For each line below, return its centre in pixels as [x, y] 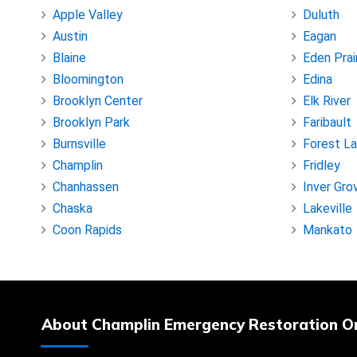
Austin [70, 37]
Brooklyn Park [91, 123]
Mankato [328, 230]
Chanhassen [86, 187]
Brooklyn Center [98, 101]
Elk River [327, 101]
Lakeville [328, 209]
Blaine [69, 58]
